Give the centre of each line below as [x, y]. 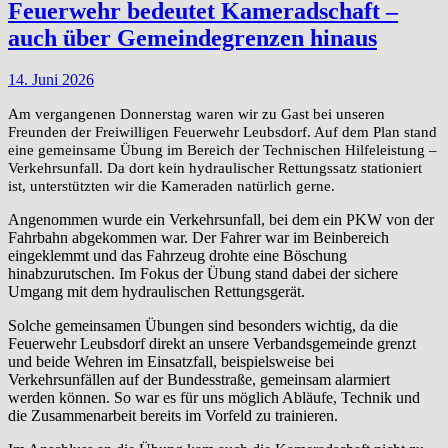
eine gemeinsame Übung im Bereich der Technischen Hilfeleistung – [222, 150]
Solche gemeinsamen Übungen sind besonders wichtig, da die [203, 326]
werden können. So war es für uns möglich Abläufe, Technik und [214, 398]
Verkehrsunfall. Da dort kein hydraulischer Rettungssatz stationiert [215, 168]
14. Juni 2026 [51, 80]
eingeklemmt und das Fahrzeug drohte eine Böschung [177, 256]
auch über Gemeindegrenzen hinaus [192, 37]
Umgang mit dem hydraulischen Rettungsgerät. [156, 292]
